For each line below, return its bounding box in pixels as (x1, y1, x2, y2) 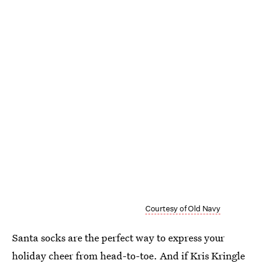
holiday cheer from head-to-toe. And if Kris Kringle (12, 248, 245, 262)
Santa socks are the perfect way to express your (12, 230, 225, 244)
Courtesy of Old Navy (145, 203, 220, 214)
